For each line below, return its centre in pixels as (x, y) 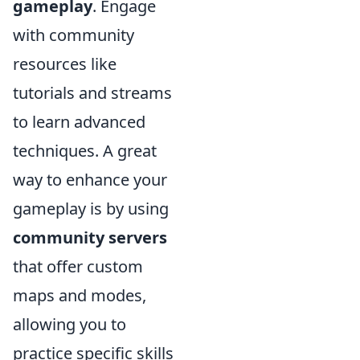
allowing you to (70, 324)
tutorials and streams (92, 92)
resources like (65, 63)
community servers (90, 237)
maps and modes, (80, 295)
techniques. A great (85, 150)
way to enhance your (90, 179)
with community (74, 35)
